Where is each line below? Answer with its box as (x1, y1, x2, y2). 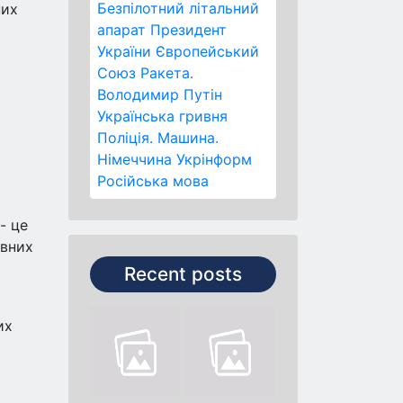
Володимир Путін (97, 85, 222, 103)
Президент (150, 21, 227, 39)
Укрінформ (176, 150, 252, 168)
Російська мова (97, 172, 209, 190)
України (97, 42, 151, 60)
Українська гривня (97, 107, 228, 125)
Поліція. (97, 129, 153, 147)
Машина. (157, 129, 219, 147)
